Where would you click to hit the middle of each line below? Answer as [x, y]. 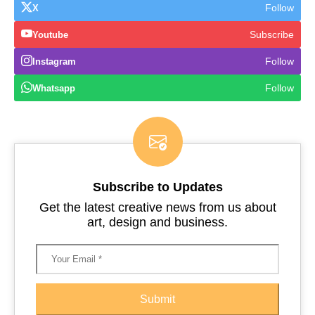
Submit [157, 299]
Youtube [50, 34]
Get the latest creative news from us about [157, 207]
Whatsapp [54, 88]
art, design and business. [157, 222]
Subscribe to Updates [157, 187]
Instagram [54, 61]
